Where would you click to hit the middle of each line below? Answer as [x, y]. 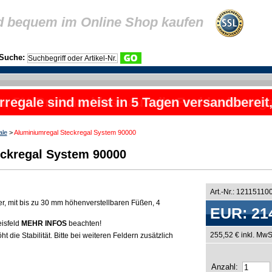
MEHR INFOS [44, 223]
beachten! [84, 223]
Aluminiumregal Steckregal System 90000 [75, 132]
